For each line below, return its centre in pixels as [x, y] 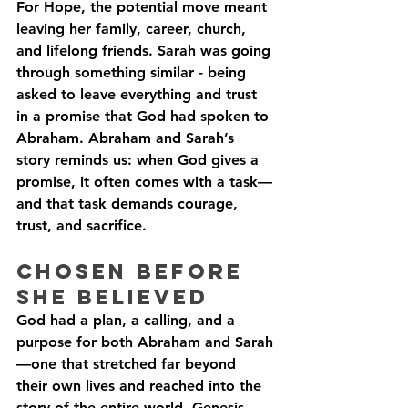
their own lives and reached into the [141, 386]
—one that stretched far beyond [128, 364]
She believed [112, 297]
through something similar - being [133, 72]
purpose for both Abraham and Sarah [145, 342]
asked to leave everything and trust [139, 94]
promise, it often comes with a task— [144, 182]
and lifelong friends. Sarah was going [146, 51]
